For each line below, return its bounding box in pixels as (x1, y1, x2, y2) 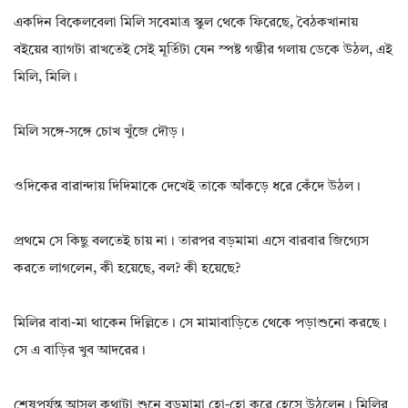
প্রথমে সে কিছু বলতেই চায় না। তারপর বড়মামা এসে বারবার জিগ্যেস (14, 235, 369, 250)
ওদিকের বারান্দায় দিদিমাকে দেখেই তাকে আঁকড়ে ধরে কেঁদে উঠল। (14, 180, 361, 195)
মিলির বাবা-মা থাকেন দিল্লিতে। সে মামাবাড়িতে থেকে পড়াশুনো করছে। (14, 317, 387, 331)
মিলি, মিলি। (14, 71, 77, 86)
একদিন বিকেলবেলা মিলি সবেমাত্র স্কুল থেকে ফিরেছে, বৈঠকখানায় (14, 16, 358, 31)
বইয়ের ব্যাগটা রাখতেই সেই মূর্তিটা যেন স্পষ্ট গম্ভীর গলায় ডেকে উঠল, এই (14, 44, 393, 58)
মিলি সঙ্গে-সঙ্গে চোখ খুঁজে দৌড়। (14, 126, 185, 140)
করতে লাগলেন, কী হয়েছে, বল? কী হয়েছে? (14, 262, 240, 277)
